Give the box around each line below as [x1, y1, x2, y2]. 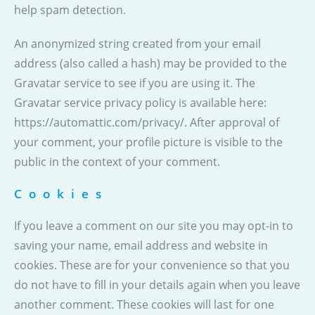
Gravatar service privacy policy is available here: [14, 95, 266, 110]
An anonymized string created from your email [14, 36, 261, 51]
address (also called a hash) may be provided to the [14, 56, 287, 71]
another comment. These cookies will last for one [14, 297, 274, 312]
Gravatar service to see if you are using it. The [14, 75, 255, 91]
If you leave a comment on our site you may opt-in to [14, 218, 293, 233]
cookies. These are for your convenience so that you [14, 257, 290, 273]
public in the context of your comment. [14, 154, 220, 169]
